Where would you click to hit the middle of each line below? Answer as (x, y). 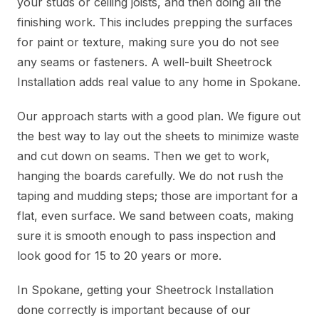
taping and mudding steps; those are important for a (157, 196)
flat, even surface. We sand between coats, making (155, 216)
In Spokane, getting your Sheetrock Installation (145, 290)
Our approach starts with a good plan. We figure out (159, 116)
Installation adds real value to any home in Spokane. (159, 82)
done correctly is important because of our (134, 310)
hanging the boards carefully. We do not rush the (150, 176)
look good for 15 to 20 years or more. (119, 256)
